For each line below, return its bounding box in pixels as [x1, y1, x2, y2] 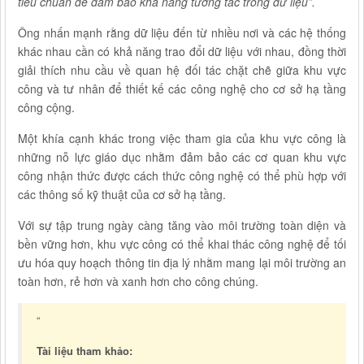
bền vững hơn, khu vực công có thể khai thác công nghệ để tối [18, 236, 346, 252]
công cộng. [18, 99, 75, 115]
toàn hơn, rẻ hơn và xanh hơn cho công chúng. [18, 273, 258, 289]
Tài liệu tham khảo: [37, 343, 132, 358]
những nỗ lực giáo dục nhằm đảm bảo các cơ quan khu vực [18, 149, 346, 165]
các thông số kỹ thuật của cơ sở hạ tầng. [18, 186, 226, 202]
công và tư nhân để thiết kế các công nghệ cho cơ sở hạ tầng [18, 80, 346, 97]
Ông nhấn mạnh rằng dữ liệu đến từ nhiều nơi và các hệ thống [18, 24, 346, 41]
